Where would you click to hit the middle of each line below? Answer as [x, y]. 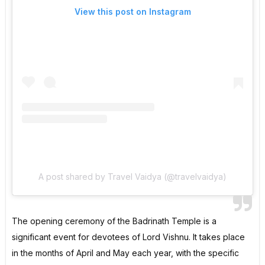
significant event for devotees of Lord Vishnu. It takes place [128, 237]
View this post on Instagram [132, 11]
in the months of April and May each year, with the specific [125, 253]
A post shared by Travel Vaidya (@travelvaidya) [132, 176]
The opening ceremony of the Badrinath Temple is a [114, 221]
